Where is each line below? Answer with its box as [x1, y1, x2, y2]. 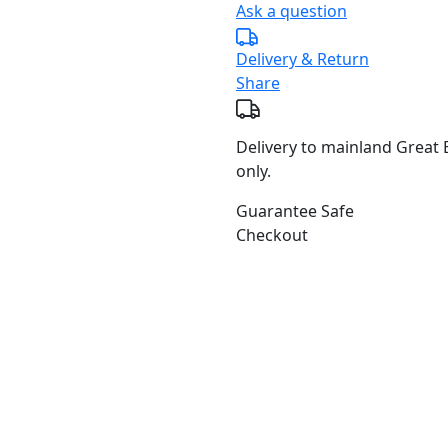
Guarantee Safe [236, 200, 354, 222]
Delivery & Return [236, 48, 369, 70]
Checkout [236, 224, 308, 246]
